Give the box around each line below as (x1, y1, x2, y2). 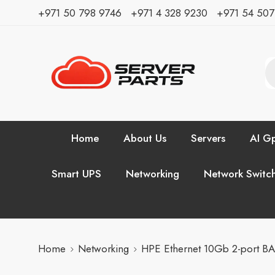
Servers (190, 130, 225, 145)
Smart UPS (52, 166, 101, 181)
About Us (123, 130, 166, 145)
